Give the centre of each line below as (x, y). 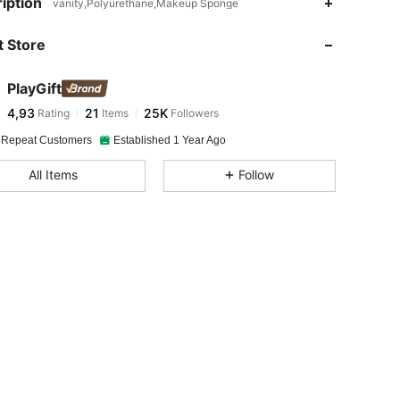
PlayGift (34, 88)
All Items (53, 175)
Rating (52, 113)
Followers (193, 113)
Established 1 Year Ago (170, 140)
